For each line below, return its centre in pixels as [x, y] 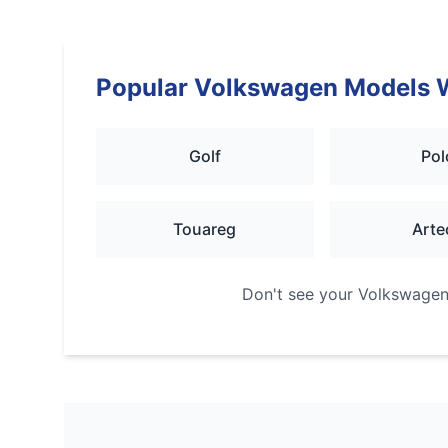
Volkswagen [266, 87]
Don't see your [299, 294]
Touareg [205, 229]
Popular [145, 87]
